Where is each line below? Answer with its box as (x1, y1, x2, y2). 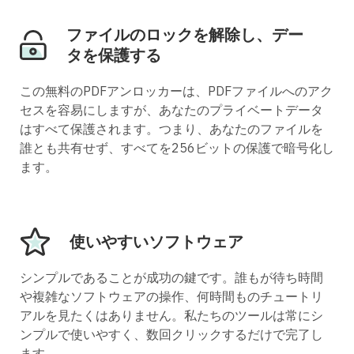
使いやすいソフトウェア (70, 231, 243, 253)
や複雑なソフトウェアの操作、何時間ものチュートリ (20, 288, 323, 305)
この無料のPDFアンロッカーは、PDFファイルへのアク (20, 83, 333, 100)
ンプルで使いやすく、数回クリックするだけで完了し (20, 326, 323, 343)
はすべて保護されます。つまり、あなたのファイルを (20, 121, 323, 137)
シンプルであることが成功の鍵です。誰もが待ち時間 (20, 269, 323, 286)
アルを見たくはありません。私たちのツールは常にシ (20, 307, 323, 324)
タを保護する (66, 44, 161, 66)
